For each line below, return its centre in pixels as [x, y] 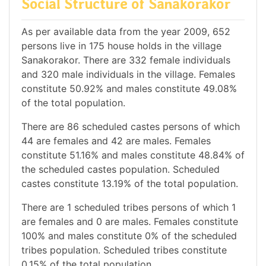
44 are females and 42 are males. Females [116, 140]
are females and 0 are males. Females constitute [130, 221]
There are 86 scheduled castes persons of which [131, 126]
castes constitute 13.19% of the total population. [130, 183]
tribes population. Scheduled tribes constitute [124, 250]
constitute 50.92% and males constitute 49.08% [129, 88]
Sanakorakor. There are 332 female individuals [126, 60]
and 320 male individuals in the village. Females [128, 74]
